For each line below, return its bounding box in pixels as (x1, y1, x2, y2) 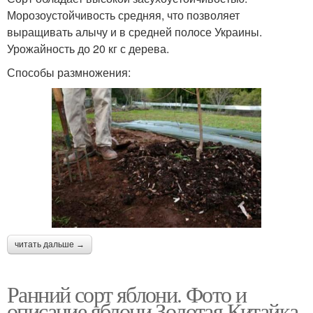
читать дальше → (15, 239, 85, 249)
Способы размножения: (7, 64, 131, 81)
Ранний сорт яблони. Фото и (7, 278, 247, 309)
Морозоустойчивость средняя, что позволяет (7, 7, 240, 24)
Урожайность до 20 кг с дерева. (7, 41, 169, 57)
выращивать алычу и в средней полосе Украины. (7, 24, 262, 41)
